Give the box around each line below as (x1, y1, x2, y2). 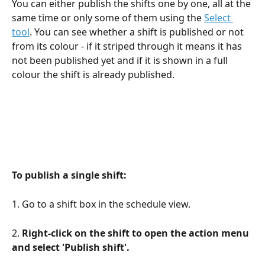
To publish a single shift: (12, 169, 127, 182)
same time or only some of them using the (12, 11, 204, 24)
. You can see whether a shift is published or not (30, 25, 246, 38)
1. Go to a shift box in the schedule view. (12, 198, 190, 211)
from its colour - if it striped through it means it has (12, 39, 244, 53)
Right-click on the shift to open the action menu (22, 227, 251, 240)
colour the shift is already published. (12, 67, 174, 81)
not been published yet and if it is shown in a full (12, 53, 230, 67)
